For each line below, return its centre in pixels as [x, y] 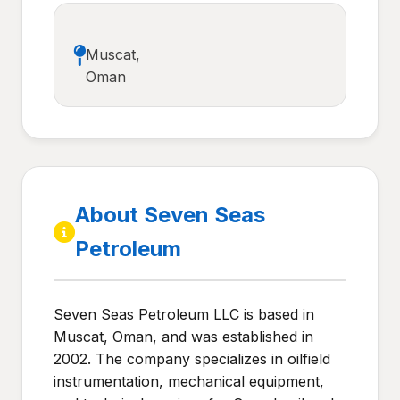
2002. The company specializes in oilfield [192, 359]
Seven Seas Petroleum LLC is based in [184, 314]
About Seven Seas [170, 215]
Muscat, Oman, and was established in [183, 337]
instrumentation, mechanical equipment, [189, 381]
